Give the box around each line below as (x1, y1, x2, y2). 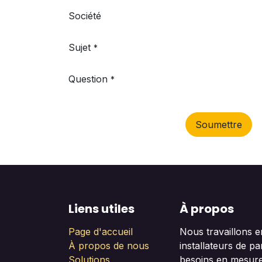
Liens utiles (68, 201, 135, 218)
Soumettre (195, 119, 242, 130)
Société (68, 10, 101, 22)
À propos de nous (68, 240, 149, 252)
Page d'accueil (68, 226, 133, 238)
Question (68, 73, 108, 85)
